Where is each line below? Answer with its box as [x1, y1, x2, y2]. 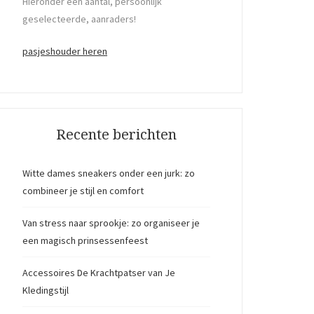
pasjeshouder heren [22, 45, 107, 57]
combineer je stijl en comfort [22, 184, 144, 197]
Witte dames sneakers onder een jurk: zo [22, 167, 195, 179]
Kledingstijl [22, 284, 69, 296]
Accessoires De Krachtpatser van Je [22, 266, 175, 279]
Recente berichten [56, 126, 177, 143]
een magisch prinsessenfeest [22, 234, 148, 247]
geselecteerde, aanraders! [22, 13, 136, 25]
